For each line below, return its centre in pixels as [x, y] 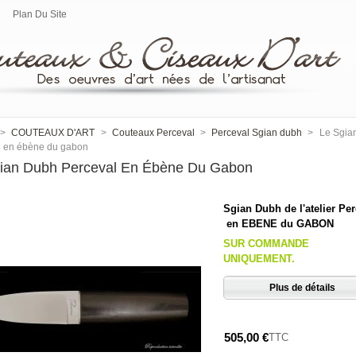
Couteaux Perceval [153, 133]
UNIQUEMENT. [259, 259]
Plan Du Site [40, 14]
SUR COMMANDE [267, 244]
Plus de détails [302, 288]
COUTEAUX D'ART [53, 133]
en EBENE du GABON [279, 224]
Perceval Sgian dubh [257, 133]
